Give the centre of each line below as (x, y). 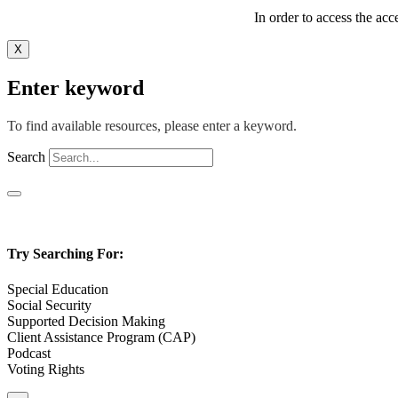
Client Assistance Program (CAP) (101, 337)
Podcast (29, 353)
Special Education (58, 289)
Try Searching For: (65, 254)
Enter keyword (76, 88)
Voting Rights (46, 369)
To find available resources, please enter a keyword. (152, 126)
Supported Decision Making (86, 321)
